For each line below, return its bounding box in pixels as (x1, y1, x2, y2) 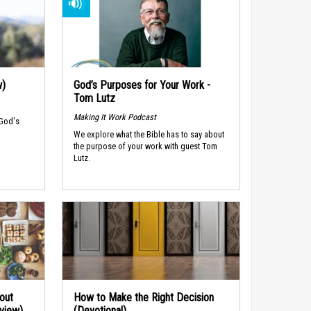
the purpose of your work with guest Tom (73, 140, 217, 151)
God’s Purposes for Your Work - (73, 78, 210, 92)
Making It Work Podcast (73, 112, 156, 123)
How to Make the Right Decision (73, 291, 214, 305)
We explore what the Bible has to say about (73, 128, 224, 140)
